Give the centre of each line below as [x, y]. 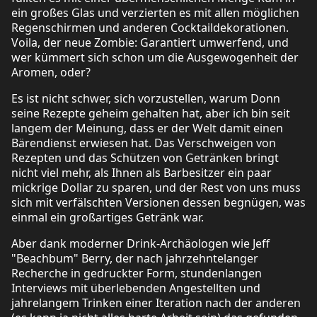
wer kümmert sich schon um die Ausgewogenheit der [155, 57]
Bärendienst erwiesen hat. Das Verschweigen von [144, 143]
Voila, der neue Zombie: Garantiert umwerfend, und [150, 42]
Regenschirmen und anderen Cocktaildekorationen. [150, 27]
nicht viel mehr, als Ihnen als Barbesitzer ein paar [142, 172]
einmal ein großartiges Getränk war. [108, 217]
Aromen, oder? [51, 72]
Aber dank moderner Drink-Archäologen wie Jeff [140, 243]
